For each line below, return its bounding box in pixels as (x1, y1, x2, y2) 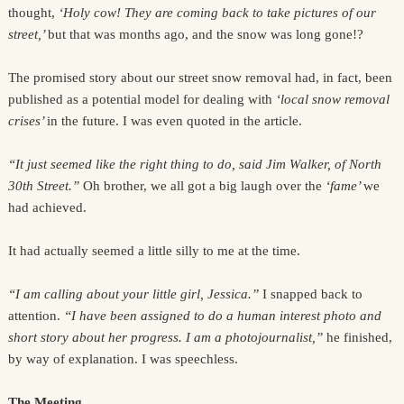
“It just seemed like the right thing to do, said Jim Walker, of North (7, 157, 381, 171)
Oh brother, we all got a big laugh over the (82, 179, 326, 193)
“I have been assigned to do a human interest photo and (63, 308, 381, 323)
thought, (7, 5, 59, 20)
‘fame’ (325, 179, 363, 193)
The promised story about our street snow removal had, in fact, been (7, 70, 392, 85)
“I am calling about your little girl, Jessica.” (7, 287, 262, 301)
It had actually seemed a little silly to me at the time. (7, 243, 300, 258)
